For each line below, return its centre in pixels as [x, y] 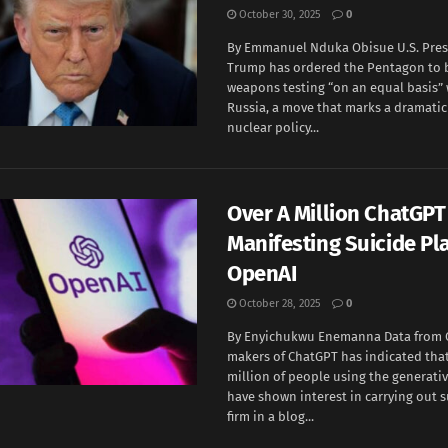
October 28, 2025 [278, 303]
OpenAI [262, 273]
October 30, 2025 [278, 14]
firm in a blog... [270, 416]
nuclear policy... [273, 127]
